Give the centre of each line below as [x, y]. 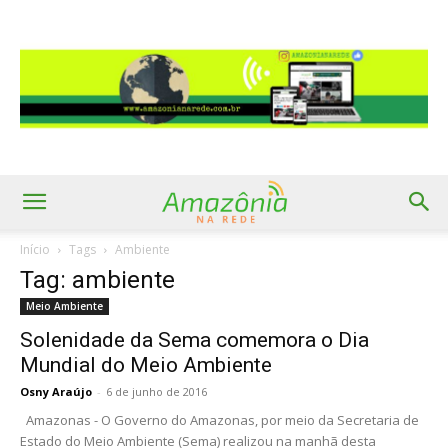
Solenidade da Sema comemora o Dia [194, 340]
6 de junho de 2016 [156, 391]
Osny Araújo [56, 391]
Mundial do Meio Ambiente [146, 365]
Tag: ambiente [97, 280]
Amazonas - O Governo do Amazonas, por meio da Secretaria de [219, 420]
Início [35, 249]
